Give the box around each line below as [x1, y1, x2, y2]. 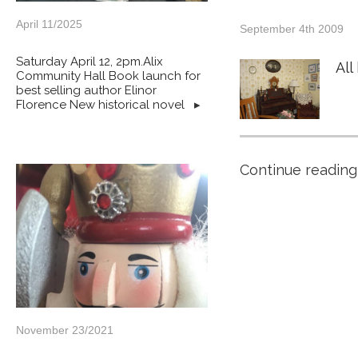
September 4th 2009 [240, 22, 344, 35]
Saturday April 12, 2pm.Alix [16, 54, 163, 69]
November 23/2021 [16, 324, 113, 336]
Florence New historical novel [16, 97, 188, 112]
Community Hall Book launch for [16, 69, 201, 83]
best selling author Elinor [16, 83, 157, 97]
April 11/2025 [16, 18, 82, 30]
